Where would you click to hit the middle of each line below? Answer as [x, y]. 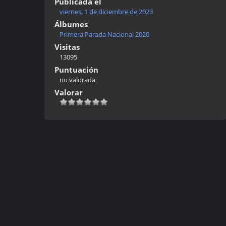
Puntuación [76, 69]
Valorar [69, 92]
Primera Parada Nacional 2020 [104, 34]
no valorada [77, 79]
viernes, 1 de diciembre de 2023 [106, 11]
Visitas [67, 47]
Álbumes [71, 24]
